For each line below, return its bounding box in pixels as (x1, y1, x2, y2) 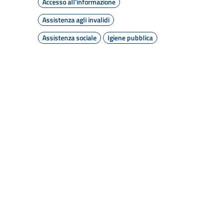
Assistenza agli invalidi (42, 14, 110, 25)
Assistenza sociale (42, 32, 97, 43)
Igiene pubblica (108, 32, 153, 43)
